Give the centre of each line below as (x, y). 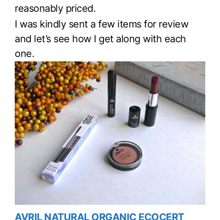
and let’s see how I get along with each (100, 39)
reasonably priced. (55, 8)
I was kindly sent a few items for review (101, 24)
